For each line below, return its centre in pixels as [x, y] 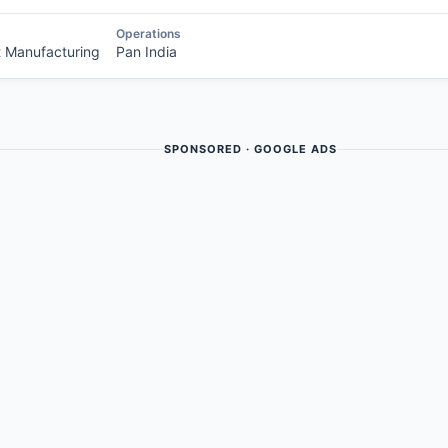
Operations [148, 34]
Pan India [146, 52]
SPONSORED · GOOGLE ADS [250, 149]
